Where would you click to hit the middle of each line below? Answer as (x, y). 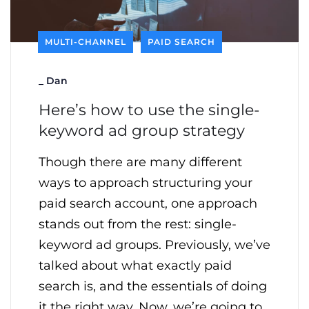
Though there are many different (140, 162)
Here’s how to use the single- (149, 110)
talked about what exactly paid (135, 265)
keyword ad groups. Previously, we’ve (154, 245)
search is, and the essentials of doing (153, 286)
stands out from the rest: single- (138, 224)
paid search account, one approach (148, 203)
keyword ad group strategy (142, 130)
